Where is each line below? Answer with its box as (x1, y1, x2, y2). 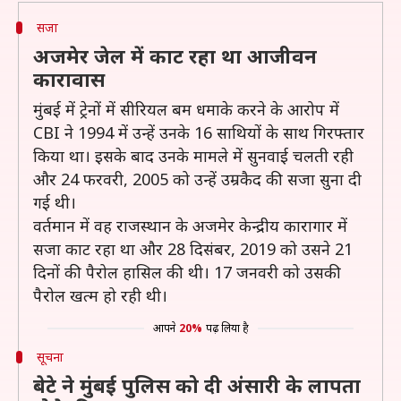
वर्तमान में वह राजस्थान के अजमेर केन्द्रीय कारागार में (33, 215, 347, 236)
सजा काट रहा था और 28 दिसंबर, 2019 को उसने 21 (33, 238, 353, 260)
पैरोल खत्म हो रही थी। (33, 285, 167, 306)
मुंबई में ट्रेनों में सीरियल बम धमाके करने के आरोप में (33, 98, 339, 120)
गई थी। (33, 192, 76, 213)
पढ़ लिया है (205, 320, 249, 336)
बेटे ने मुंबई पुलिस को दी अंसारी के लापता (33, 371, 361, 398)
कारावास (33, 65, 105, 92)
